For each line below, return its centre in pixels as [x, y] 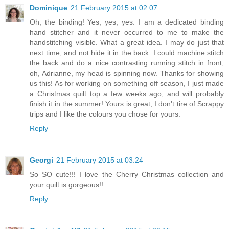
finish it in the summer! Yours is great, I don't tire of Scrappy [127, 104]
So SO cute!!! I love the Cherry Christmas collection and [127, 174]
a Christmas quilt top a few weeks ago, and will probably [127, 94]
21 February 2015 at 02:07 [114, 8]
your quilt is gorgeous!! [66, 185]
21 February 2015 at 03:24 [100, 160]
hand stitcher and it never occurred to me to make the [127, 32]
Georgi [41, 160]
